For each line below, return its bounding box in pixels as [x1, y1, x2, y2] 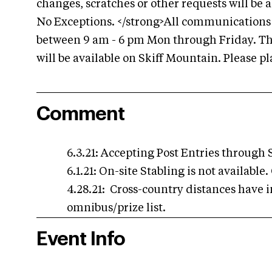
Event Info [36, 229, 125, 250]
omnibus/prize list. [67, 203, 168, 214]
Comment [36, 104, 124, 124]
